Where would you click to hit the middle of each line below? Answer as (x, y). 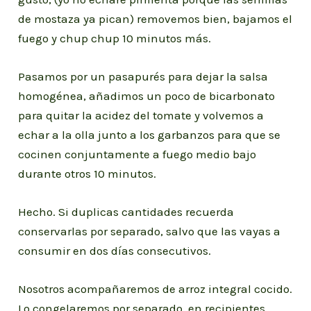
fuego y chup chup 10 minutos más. (115, 38)
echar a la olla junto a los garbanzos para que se (150, 134)
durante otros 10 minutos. (87, 173)
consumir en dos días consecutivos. (115, 251)
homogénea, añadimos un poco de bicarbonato (147, 95)
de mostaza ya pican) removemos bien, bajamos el (155, 18)
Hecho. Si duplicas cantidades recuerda (126, 212)
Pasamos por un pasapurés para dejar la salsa (143, 76)
